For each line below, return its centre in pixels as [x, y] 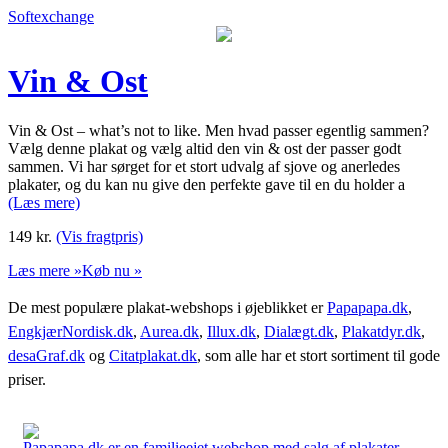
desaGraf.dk [46, 355]
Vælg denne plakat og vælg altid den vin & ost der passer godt [204, 148]
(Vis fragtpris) [99, 236]
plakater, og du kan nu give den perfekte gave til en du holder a [206, 184]
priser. [27, 379]
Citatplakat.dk [153, 355]
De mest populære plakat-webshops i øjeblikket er [167, 307]
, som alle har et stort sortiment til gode [318, 355]
